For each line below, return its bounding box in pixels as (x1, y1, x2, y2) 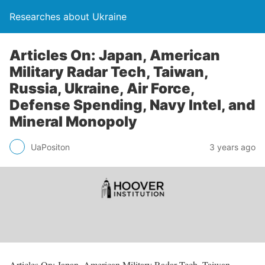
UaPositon (31, 141, 70, 152)
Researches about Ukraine (9, 11, 127, 22)
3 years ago (209, 141, 256, 152)
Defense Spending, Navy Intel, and (9, 96, 255, 114)
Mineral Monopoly (9, 113, 137, 130)
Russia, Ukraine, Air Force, (9, 80, 195, 97)
